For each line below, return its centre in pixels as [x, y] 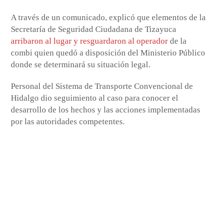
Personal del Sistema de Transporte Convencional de [102, 86]
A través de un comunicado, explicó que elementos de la [109, 17]
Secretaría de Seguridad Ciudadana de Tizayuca [94, 29]
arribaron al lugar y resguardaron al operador [90, 41]
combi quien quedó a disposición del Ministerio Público [108, 53]
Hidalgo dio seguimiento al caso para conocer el [95, 98]
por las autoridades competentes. [68, 121]
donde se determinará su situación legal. [81, 64]
